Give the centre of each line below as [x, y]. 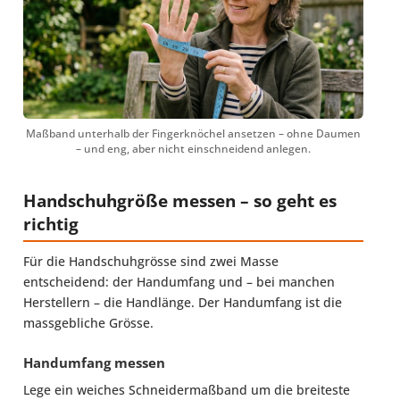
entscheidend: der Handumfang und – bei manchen [179, 281]
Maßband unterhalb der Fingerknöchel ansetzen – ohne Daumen [193, 133]
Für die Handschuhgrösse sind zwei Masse [151, 261]
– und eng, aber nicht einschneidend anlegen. [193, 148]
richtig [51, 225]
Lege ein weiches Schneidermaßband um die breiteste [187, 389]
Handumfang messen [94, 363]
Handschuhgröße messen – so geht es [180, 201]
